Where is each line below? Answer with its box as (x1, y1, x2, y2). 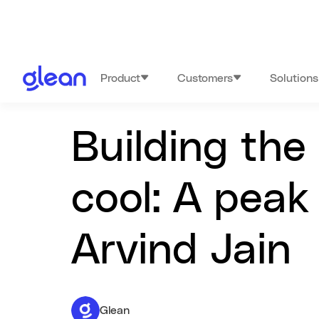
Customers (177, 73, 234, 84)
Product (100, 73, 141, 84)
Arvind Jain (71, 229, 291, 272)
